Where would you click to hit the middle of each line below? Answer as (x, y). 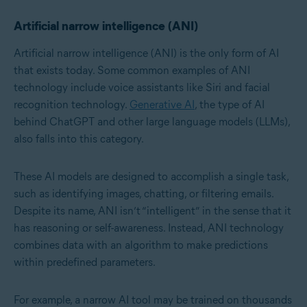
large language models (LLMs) (217, 122)
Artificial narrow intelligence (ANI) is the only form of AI (146, 53)
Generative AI (162, 105)
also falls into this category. (79, 139)
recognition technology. (72, 105)
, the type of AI (230, 105)
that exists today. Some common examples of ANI (132, 71)
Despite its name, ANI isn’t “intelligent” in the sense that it (152, 211)
